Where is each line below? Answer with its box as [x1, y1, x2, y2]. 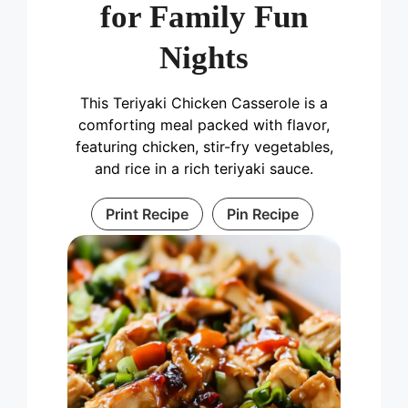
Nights [159, 39, 249, 76]
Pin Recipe [226, 204, 299, 223]
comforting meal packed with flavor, [78, 115, 330, 134]
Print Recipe [105, 204, 189, 223]
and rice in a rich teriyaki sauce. [95, 158, 313, 178]
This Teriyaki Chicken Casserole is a [80, 93, 328, 112]
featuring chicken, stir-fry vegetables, [75, 137, 333, 156]
